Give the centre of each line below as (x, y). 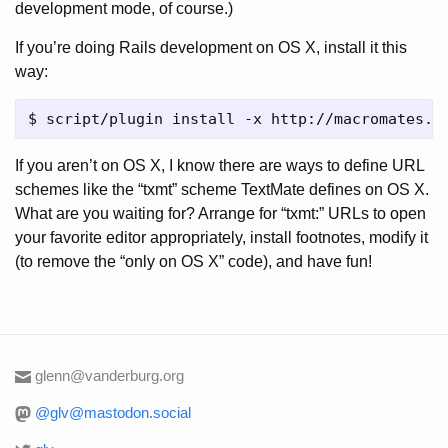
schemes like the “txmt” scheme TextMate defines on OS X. (222, 189)
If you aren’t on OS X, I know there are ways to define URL (219, 165)
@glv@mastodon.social (113, 412)
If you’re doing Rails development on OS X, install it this (211, 47)
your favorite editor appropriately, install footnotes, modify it (221, 237)
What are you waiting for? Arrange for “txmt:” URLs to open (220, 213)
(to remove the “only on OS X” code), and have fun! (193, 261)
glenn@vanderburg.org (109, 375)
